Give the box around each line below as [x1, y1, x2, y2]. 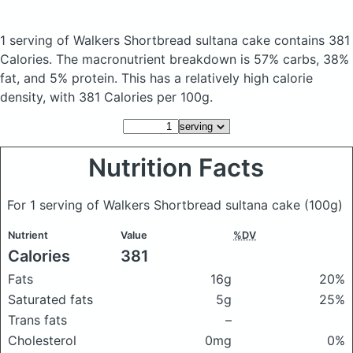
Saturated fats [8, 292, 93, 307]
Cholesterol [8, 333, 76, 348]
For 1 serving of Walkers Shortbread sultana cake [7, 197, 304, 213]
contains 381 [274, 32, 350, 48]
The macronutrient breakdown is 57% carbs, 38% [56, 51, 349, 67]
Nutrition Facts [88, 153, 265, 183]
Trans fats [8, 312, 67, 328]
